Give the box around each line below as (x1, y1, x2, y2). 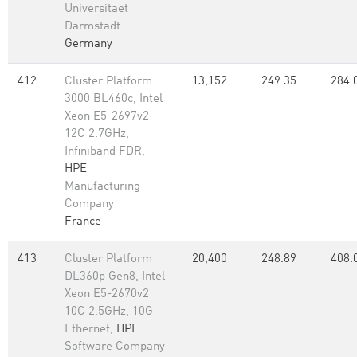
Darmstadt (65, 21, 120, 33)
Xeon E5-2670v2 (65, 288, 149, 300)
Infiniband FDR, (65, 146, 145, 158)
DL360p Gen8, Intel (65, 271, 165, 283)
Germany (65, 38, 112, 50)
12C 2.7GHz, (65, 128, 129, 140)
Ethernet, (65, 324, 116, 335)
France (65, 216, 101, 228)
